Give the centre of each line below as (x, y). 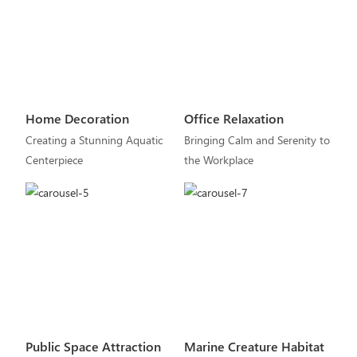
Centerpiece (54, 160)
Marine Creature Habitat (254, 347)
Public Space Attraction (93, 347)
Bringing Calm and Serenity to (257, 140)
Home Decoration (77, 118)
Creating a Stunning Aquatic (94, 140)
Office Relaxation (233, 118)
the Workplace (218, 160)
